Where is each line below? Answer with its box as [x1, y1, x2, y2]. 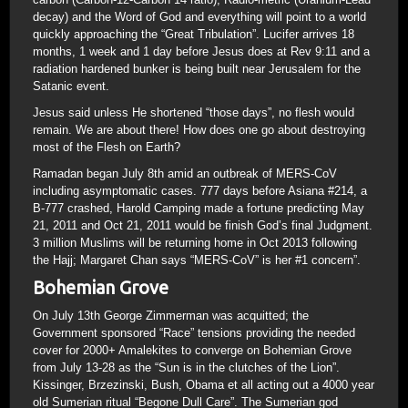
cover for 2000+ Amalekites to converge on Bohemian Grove [33, 343, 352, 357]
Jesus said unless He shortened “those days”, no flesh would [33, 106, 354, 119]
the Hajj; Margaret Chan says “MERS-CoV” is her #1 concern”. [33, 253, 361, 267]
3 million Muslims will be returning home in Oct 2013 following [33, 236, 357, 250]
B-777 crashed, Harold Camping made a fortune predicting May [33, 201, 364, 215]
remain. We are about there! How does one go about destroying [33, 123, 365, 137]
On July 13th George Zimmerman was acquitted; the [33, 309, 309, 322]
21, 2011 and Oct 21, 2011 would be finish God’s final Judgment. [33, 219, 372, 232]
